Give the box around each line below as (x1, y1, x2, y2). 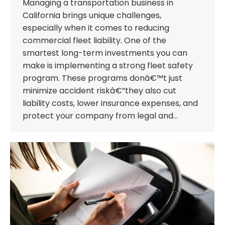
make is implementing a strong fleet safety (23, 59, 193, 71)
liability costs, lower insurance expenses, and (23, 97, 198, 109)
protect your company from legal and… (23, 109, 178, 122)
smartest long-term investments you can (23, 47, 187, 59)
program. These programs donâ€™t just (23, 72, 182, 84)
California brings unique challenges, (23, 9, 161, 21)
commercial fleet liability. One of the (23, 34, 166, 46)
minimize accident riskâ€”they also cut (23, 84, 176, 96)
